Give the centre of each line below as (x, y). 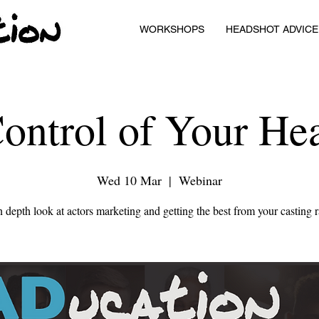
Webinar (200, 180)
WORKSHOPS (172, 29)
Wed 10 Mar (129, 180)
